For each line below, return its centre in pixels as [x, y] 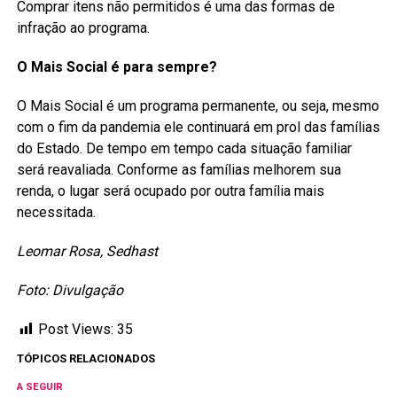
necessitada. [56, 213]
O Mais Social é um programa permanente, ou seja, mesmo [198, 106]
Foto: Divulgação [70, 291]
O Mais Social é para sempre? [117, 67]
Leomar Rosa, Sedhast [87, 252]
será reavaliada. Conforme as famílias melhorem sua [179, 170]
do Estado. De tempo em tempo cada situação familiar [184, 149]
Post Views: [75, 330]
